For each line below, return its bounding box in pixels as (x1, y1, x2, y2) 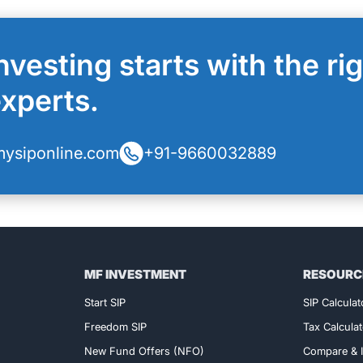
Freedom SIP (84, 320, 147, 334)
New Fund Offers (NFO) (84, 344, 205, 358)
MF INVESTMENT (84, 267, 187, 283)
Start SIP (84, 296, 126, 310)
